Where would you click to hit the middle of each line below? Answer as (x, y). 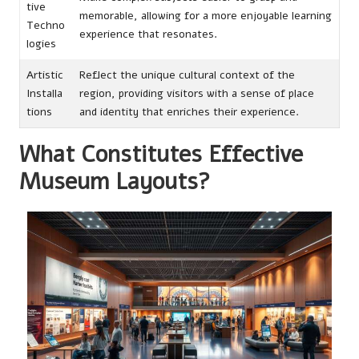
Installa (44, 93)
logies (41, 43)
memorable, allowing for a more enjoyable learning (206, 15)
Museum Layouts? (115, 181)
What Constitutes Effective (161, 154)
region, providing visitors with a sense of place (197, 93)
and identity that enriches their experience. (189, 111)
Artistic (45, 75)
